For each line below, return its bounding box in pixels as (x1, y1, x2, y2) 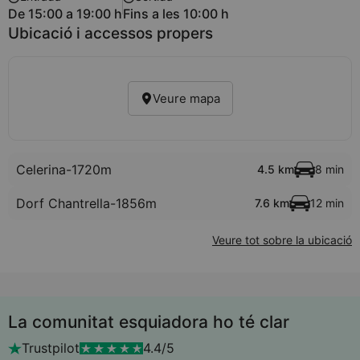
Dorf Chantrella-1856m (16, 195, 157, 211)
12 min (310, 196, 344, 210)
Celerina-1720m (16, 162, 112, 178)
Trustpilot (21, 340, 80, 356)
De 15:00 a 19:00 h (8, 6, 122, 22)
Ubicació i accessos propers (8, 24, 213, 43)
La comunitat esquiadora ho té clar (8, 312, 289, 332)
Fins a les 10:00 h (123, 6, 229, 22)
